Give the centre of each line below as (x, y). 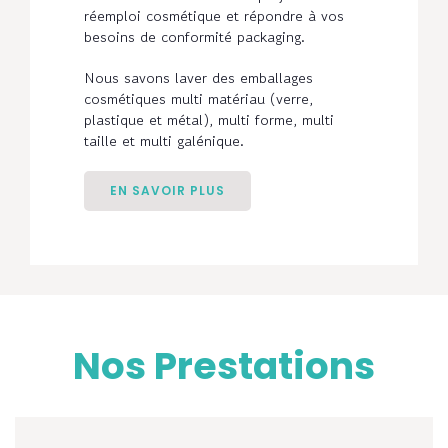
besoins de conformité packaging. (195, 37)
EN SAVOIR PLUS (168, 191)
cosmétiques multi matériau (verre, (199, 99)
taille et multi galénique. (164, 141)
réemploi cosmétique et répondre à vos (214, 16)
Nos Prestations (224, 366)
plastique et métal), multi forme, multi (209, 120)
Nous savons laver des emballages (199, 78)
